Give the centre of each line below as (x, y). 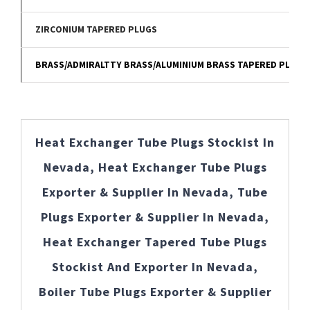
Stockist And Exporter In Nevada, (155, 267)
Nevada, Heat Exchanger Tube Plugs (155, 167)
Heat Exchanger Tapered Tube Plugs (155, 242)
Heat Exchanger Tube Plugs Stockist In (155, 143)
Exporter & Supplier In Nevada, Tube (155, 192)
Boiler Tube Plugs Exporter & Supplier (155, 292)
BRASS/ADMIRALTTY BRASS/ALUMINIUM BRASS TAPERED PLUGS (172, 65)
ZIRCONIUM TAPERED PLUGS (96, 30)
